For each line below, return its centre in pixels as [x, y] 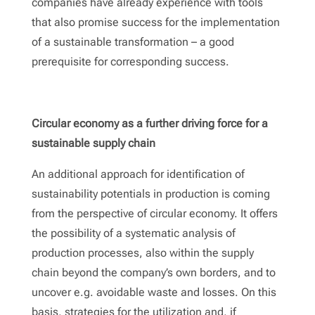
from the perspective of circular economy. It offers [154, 213]
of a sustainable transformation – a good [133, 41]
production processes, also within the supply [142, 252]
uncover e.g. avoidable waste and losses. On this [154, 292]
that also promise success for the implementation [155, 22]
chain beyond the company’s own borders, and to [153, 272]
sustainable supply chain [93, 143]
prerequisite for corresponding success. [130, 61]
